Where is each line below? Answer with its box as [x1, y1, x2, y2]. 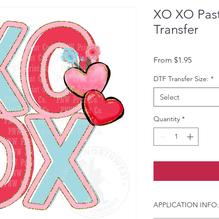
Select [160, 92, 179, 102]
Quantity [153, 114, 180, 123]
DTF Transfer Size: [153, 74, 209, 83]
